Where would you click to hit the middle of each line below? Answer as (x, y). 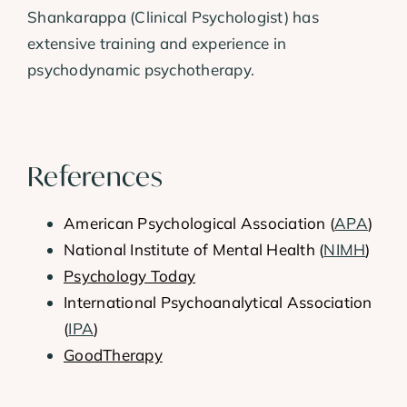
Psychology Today (130, 276)
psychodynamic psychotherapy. (141, 69)
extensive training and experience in (157, 43)
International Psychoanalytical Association (218, 303)
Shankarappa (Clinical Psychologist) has (173, 16)
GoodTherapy (113, 355)
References (95, 177)
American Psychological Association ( (199, 223)
